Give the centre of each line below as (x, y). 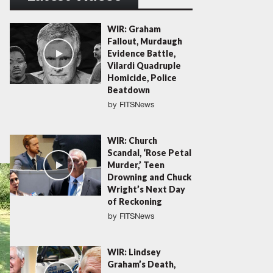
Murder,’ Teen (136, 165)
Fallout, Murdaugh (145, 41)
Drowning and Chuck (149, 177)
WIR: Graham (134, 29)
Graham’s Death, (141, 264)
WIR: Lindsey (134, 252)
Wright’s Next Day (146, 190)
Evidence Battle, (141, 54)
